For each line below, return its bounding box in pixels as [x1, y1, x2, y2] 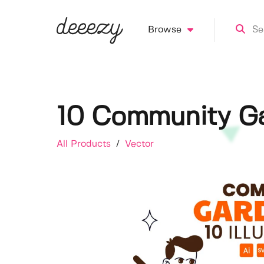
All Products [57, 140, 114, 148]
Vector [125, 140, 154, 148]
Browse [147, 25, 181, 34]
